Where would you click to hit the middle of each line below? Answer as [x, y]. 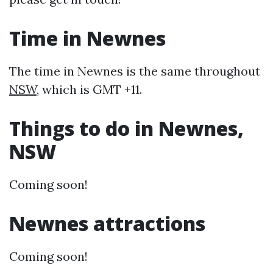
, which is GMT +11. [89, 89]
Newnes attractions [107, 223]
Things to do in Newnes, [126, 128]
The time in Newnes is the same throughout [135, 71]
